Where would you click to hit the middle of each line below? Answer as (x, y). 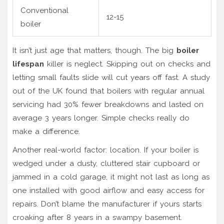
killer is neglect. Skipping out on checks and (127, 64)
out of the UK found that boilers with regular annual (108, 91)
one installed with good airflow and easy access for (108, 190)
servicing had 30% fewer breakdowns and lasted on (108, 104)
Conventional (44, 10)
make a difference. (46, 131)
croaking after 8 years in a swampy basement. (97, 217)
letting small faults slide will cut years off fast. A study (111, 77)
